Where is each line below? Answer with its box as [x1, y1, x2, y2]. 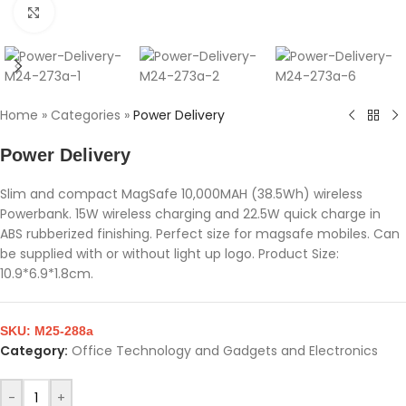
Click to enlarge [53, 4, 151, 20]
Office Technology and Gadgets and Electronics [72, 342, 378, 360]
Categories [51, 106, 121, 124]
